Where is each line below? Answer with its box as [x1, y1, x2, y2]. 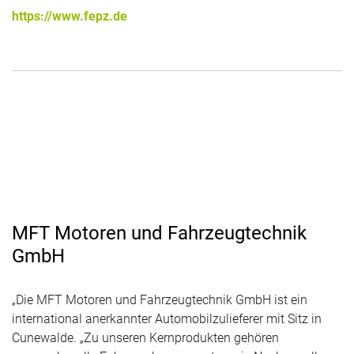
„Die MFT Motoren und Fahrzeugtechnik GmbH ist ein [12, 292, 307, 308]
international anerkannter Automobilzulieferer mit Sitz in [12, 311, 322, 327]
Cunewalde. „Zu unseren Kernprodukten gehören [12, 330, 279, 346]
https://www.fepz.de [12, 8, 127, 24]
